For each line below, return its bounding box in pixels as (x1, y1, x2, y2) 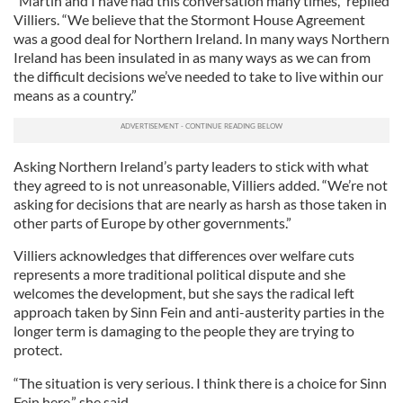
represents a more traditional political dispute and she (13, 265, 345, 282)
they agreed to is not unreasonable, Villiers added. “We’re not (13, 176, 388, 193)
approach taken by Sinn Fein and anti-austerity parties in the (13, 303, 384, 320)
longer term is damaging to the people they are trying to (13, 322, 354, 339)
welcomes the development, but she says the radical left (13, 284, 354, 301)
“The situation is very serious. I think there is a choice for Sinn (13, 374, 387, 391)
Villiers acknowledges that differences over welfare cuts (13, 246, 354, 264)
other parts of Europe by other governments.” (13, 214, 291, 231)
